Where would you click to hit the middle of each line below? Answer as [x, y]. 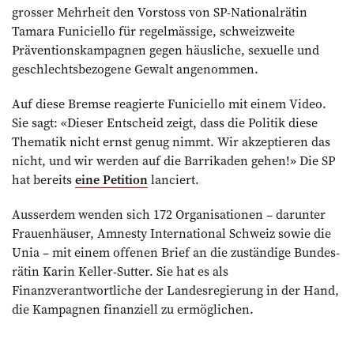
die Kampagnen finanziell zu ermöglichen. [133, 309]
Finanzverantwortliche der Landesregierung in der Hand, [175, 290]
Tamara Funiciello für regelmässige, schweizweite [153, 31]
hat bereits [43, 179]
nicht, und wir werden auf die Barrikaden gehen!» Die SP [173, 160]
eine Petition [111, 179]
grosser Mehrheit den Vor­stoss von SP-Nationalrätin [160, 12]
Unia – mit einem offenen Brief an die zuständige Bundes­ [176, 252]
